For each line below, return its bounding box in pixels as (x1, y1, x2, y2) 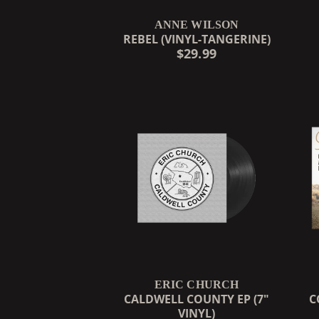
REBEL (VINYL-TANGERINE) (122, 31, 271, 47)
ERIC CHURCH (154, 278, 239, 291)
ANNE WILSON (154, 18, 239, 31)
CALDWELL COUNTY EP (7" (124, 291, 269, 307)
